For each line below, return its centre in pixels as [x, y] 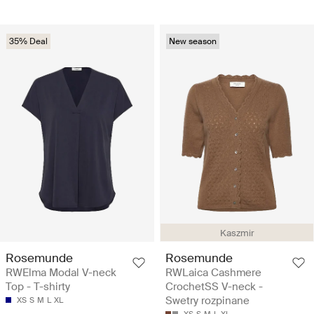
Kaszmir [237, 233]
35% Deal [28, 42]
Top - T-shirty [38, 286]
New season [193, 42]
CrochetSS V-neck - [214, 286]
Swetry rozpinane [207, 300]
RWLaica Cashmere [213, 272]
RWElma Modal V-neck [61, 272]
